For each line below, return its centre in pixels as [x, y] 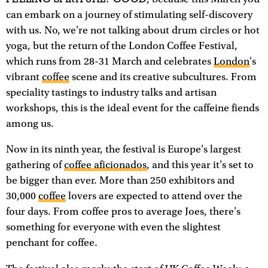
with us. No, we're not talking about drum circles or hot [133, 30]
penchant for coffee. [52, 243]
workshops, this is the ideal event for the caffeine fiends [133, 108]
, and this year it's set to [200, 165]
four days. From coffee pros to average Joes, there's [123, 212]
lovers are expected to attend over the [154, 197]
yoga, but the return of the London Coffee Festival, [122, 46]
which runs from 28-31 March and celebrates [110, 61]
